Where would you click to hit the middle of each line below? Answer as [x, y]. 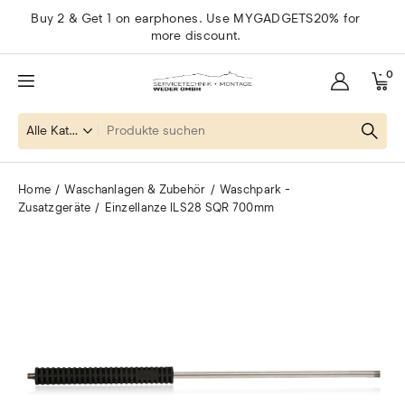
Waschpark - [254, 189]
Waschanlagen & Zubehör [135, 189]
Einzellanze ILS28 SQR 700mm [189, 207]
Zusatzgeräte [55, 207]
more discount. [196, 35]
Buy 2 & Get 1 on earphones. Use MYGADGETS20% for [196, 18]
